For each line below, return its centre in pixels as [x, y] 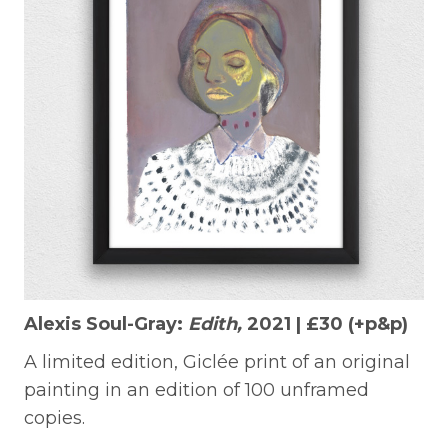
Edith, [215, 323]
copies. [54, 417]
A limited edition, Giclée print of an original [217, 361]
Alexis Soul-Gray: [106, 323]
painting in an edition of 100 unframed [196, 389]
